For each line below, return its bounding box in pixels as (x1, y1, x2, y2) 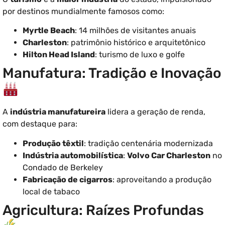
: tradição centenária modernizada (84, 138, 213, 148)
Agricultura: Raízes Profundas (3, 201, 204, 218)
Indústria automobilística (23, 150, 123, 160)
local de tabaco (23, 186, 80, 196)
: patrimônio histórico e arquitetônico (67, 38, 205, 48)
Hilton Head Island (23, 50, 95, 60)
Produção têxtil (23, 138, 84, 148)
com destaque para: (3, 119, 77, 129)
